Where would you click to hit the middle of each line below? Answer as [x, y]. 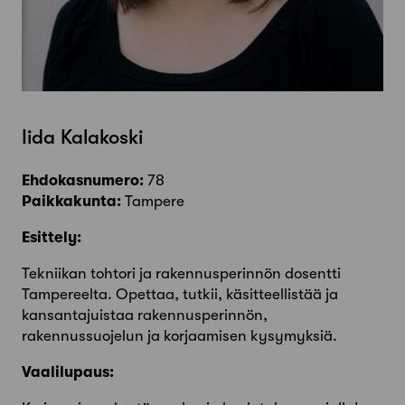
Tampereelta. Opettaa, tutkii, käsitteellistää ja [180, 295]
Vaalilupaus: [68, 372]
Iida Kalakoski [82, 137]
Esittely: [52, 238]
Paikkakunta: [71, 202]
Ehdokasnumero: [83, 181]
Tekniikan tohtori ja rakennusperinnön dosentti [181, 274]
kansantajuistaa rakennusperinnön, [145, 316]
